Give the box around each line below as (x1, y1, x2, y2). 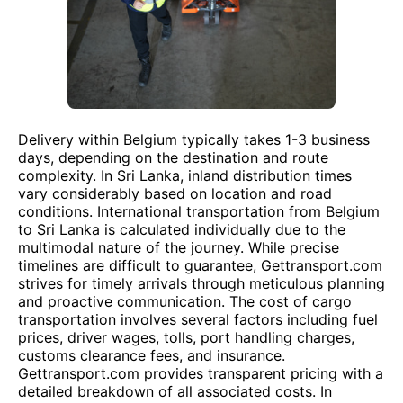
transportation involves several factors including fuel (18, 310, 378, 328)
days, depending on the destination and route (18, 148, 328, 166)
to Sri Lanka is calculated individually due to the (18, 220, 345, 238)
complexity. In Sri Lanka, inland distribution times (18, 166, 352, 184)
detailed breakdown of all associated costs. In (18, 382, 332, 400)
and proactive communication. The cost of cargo (18, 292, 352, 310)
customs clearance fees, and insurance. (18, 346, 285, 364)
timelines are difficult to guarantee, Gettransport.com (18, 256, 382, 274)
